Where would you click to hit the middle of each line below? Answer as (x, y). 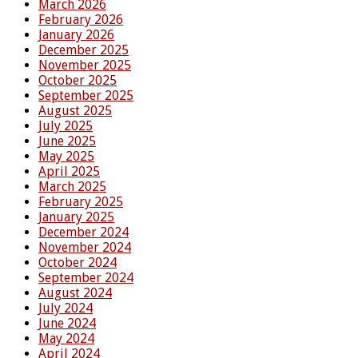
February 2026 (81, 19)
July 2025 (66, 125)
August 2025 (75, 110)
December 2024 (84, 232)
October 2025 (78, 80)
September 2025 (86, 95)
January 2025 (76, 217)
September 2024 (86, 277)
